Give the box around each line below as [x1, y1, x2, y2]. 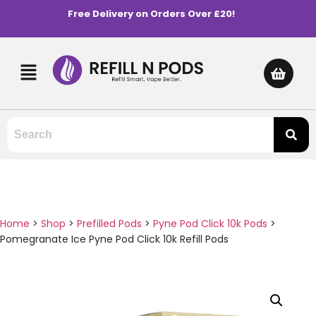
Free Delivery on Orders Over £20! [67, 7, 235, 20]
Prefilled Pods [77, 216, 142, 231]
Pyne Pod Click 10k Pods [153, 216, 267, 231]
